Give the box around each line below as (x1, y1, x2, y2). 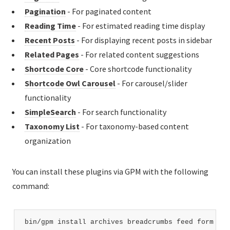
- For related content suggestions (79, 49, 199, 60)
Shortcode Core (25, 63, 84, 74)
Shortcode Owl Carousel (25, 78, 116, 88)
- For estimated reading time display (76, 20, 205, 31)
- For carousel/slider (116, 78, 187, 88)
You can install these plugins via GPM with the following (12, 166, 208, 177)
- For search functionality (76, 106, 166, 117)
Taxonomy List (25, 121, 80, 131)
